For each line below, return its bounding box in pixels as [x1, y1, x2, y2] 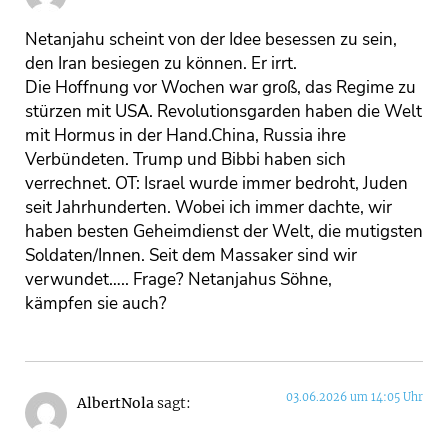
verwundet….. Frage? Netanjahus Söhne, [25, 268, 332, 292]
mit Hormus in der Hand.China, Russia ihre [25, 124, 346, 148]
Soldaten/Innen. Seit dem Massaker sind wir [25, 244, 357, 268]
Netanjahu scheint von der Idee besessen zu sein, [25, 28, 397, 52]
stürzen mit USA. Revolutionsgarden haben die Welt [25, 100, 422, 124]
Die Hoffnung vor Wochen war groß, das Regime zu [25, 76, 416, 100]
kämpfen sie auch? [25, 292, 167, 316]
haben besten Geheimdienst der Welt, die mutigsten [25, 220, 423, 244]
